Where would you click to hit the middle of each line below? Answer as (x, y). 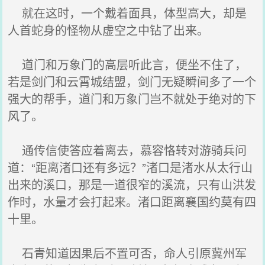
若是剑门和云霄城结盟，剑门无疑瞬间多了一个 (132, 81)
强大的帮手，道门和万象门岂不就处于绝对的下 (132, 98)
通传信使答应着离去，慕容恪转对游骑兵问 (127, 150)
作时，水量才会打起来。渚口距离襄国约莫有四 (132, 201)
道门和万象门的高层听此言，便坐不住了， (127, 64)
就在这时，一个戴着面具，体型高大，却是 (127, 13)
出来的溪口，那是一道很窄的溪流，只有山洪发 (132, 184)
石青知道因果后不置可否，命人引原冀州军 (127, 253)
